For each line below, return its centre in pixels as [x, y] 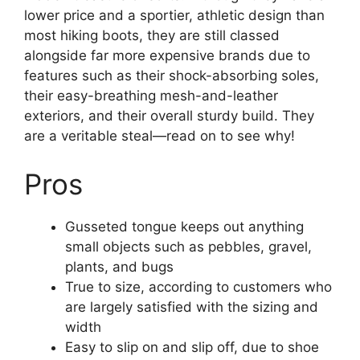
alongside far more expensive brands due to [167, 56]
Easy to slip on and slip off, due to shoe [192, 347]
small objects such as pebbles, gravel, [188, 246]
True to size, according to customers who [198, 286]
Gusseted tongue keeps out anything [184, 226]
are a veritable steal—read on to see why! [160, 136]
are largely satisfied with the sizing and [192, 307]
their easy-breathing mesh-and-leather [151, 96]
